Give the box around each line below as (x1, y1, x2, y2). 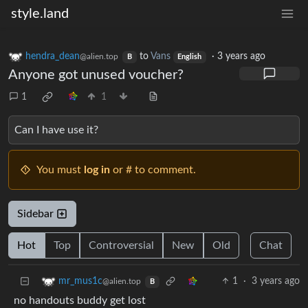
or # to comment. (110, 164, 196, 176)
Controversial (89, 240, 154, 252)
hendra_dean (25, 52, 80, 62)
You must (36, 164, 84, 176)
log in (84, 164, 110, 176)
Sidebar (17, 208, 56, 220)
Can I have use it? (14, 124, 98, 136)
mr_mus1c (58, 276, 102, 287)
